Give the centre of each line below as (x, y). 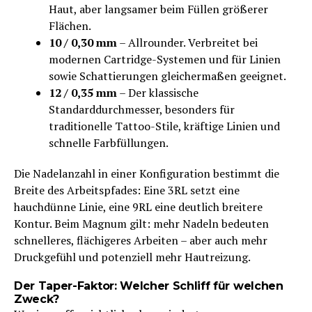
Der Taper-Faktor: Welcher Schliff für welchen (149, 286)
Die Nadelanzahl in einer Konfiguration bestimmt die (147, 173)
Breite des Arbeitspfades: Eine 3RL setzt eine (127, 190)
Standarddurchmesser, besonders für (142, 109)
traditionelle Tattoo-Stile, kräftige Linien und (164, 126)
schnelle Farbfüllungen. (109, 142)
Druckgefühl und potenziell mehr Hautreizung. (132, 257)
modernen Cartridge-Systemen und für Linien (165, 59)
